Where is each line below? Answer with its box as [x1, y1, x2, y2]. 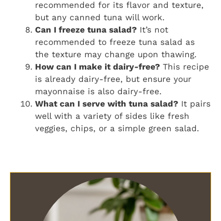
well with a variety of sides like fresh [35, 110, 189, 121]
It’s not [137, 24, 168, 35]
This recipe [160, 61, 209, 72]
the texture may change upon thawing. [35, 49, 197, 59]
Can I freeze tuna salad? [35, 24, 137, 35]
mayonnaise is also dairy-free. [35, 86, 162, 96]
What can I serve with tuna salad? [35, 98, 178, 109]
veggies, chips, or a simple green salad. [35, 123, 199, 133]
